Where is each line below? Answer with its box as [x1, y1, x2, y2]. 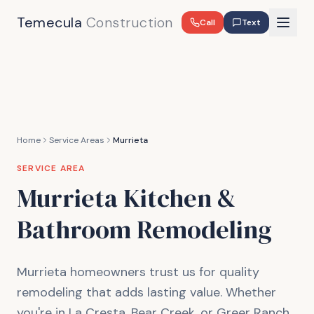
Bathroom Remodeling [17, 212, 272, 247]
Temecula [17, 13, 86, 32]
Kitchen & [118, 181, 235, 215]
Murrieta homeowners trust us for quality [17, 264, 259, 280]
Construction [86, 13, 173, 32]
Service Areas [49, 135, 104, 146]
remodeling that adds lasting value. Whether [17, 284, 276, 301]
